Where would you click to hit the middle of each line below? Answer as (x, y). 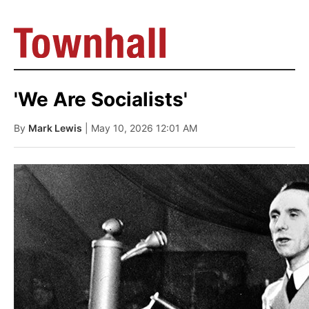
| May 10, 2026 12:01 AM (141, 128)
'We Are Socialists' (101, 99)
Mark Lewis (55, 128)
